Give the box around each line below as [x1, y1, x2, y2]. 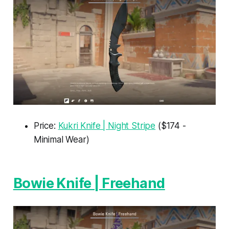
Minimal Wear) [33, 134, 89, 145]
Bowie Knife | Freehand [13, 175, 165, 192]
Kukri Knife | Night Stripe [58, 121, 156, 131]
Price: [33, 121, 58, 131]
